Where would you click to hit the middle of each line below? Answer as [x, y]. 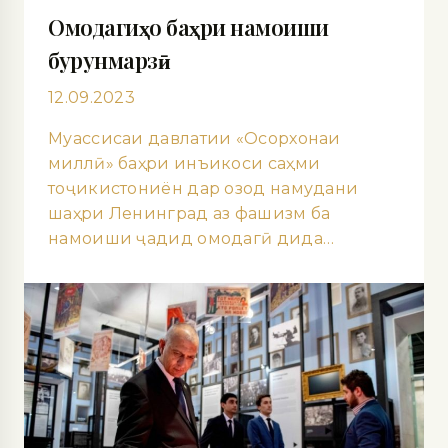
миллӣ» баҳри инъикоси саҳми [184, 163]
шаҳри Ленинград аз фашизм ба [189, 213]
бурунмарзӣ [109, 59]
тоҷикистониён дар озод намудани [203, 188]
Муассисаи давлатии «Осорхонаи [194, 138]
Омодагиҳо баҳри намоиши [188, 26]
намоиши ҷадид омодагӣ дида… [191, 238]
